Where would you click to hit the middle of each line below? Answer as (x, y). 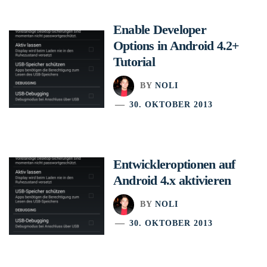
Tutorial (134, 61)
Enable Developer (160, 29)
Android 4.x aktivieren (172, 180)
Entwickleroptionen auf (174, 164)
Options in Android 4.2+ (176, 45)
